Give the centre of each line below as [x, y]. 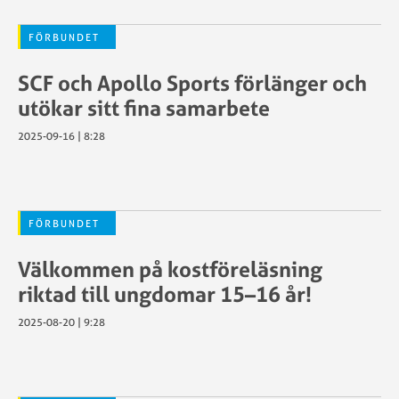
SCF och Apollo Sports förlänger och [192, 83]
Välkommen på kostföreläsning [170, 269]
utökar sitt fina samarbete [144, 108]
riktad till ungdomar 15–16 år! [165, 294]
